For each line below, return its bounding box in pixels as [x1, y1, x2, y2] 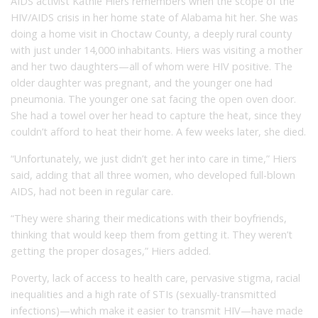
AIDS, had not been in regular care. [11, 184, 173, 198]
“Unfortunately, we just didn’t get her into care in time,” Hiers [11, 151, 297, 165]
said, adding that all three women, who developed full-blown [11, 168, 295, 182]
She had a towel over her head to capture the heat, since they [11, 108, 301, 122]
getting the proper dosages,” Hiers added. [11, 243, 211, 258]
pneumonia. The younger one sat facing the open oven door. [11, 92, 296, 106]
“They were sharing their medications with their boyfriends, [11, 211, 287, 225]
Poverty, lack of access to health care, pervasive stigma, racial [11, 270, 300, 285]
